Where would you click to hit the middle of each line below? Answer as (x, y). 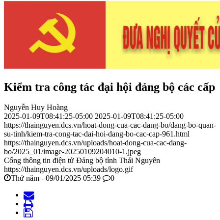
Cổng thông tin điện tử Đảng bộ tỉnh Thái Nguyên (82, 161)
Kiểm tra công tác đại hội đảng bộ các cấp (110, 87)
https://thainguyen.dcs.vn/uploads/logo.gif (69, 169)
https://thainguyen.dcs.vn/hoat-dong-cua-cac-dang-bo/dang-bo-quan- (110, 125)
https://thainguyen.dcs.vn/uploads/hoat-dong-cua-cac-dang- (95, 143)
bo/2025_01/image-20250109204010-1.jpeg (72, 152)
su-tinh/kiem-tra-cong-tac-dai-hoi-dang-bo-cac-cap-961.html (97, 134)
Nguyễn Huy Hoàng (36, 108)
